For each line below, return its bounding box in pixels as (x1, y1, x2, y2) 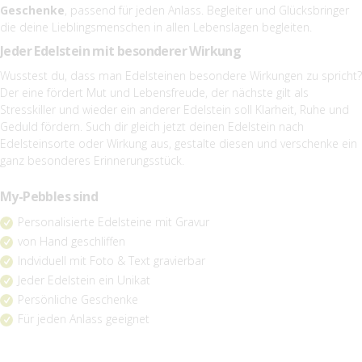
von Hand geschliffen (18, 233, 125, 249)
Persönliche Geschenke (18, 291, 138, 307)
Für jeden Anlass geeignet (18, 310, 149, 326)
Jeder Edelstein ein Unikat (18, 271, 154, 288)
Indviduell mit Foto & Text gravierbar (18, 252, 205, 268)
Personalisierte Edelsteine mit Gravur (18, 213, 209, 229)
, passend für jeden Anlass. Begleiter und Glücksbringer (65, 2, 349, 18)
